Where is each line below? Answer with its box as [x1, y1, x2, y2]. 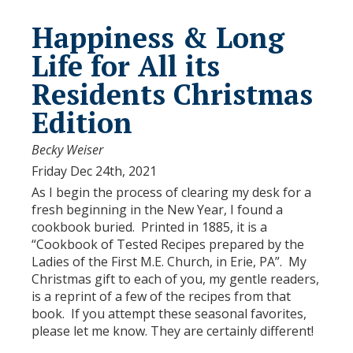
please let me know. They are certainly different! [32, 321, 314, 340]
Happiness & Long [32, 18, 284, 56]
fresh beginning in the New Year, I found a [32, 200, 283, 218]
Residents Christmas [32, 75, 313, 113]
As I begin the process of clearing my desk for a [32, 183, 311, 201]
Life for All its [32, 46, 220, 84]
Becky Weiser [32, 140, 103, 158]
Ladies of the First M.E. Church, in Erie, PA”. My [32, 252, 307, 270]
